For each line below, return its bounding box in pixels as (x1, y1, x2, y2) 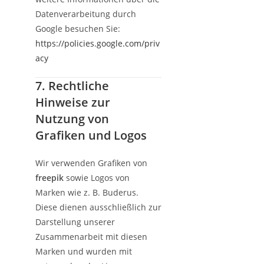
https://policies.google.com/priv (35, 38, 160, 49)
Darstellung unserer (35, 216, 115, 227)
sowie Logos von (64, 172, 130, 183)
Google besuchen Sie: (35, 23, 120, 34)
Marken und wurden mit (35, 246, 132, 257)
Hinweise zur (35, 94, 110, 110)
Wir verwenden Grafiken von (35, 157, 147, 169)
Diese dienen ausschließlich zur (35, 202, 161, 213)
